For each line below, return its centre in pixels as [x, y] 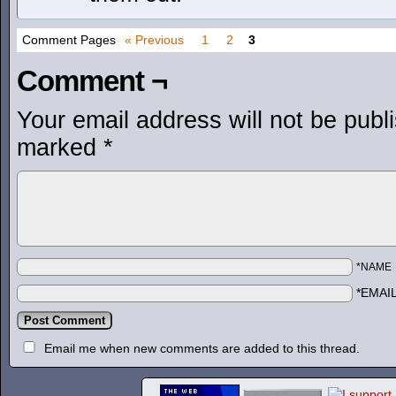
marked [60, 148]
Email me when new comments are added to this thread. [202, 348]
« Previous [154, 40]
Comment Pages [69, 40]
